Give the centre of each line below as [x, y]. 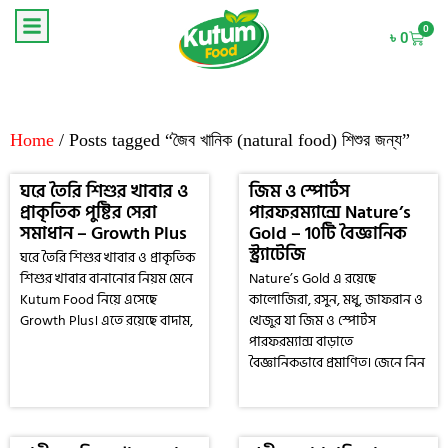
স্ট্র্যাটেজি [277, 254]
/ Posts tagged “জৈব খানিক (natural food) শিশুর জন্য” [232, 139]
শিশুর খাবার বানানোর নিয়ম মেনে [106, 278]
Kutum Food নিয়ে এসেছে [88, 299]
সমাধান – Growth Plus [103, 233]
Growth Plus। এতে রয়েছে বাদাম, [106, 320]
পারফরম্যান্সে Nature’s [330, 212]
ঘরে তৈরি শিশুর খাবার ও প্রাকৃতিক [107, 257]
